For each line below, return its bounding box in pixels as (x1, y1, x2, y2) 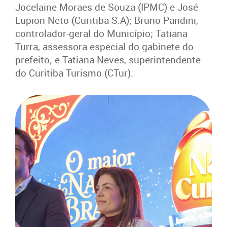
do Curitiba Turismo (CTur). (15, 66, 133, 80)
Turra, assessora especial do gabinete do (15, 40, 194, 53)
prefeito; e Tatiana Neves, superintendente (15, 53, 201, 66)
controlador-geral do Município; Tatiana (15, 26, 187, 40)
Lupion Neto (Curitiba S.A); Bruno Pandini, (15, 13, 198, 27)
